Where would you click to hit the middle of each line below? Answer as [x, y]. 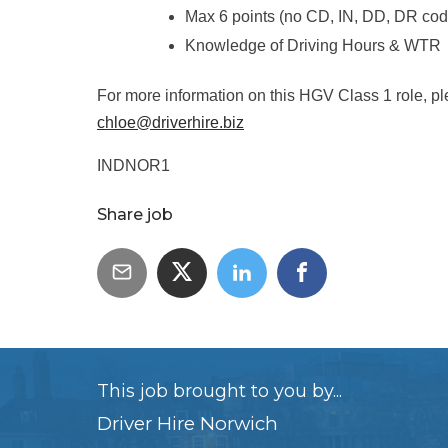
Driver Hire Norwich [187, 424]
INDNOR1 [133, 166]
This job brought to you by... [219, 391]
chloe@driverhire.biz [170, 123]
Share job [135, 215]
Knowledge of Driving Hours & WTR [313, 46]
